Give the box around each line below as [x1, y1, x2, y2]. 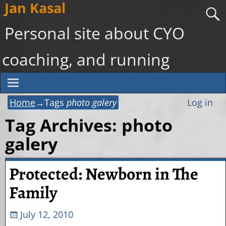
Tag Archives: [5, 114, 122, 137]
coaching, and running [2, 47, 170, 70]
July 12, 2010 [20, 208, 73, 220]
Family [9, 181, 58, 204]
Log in [187, 96, 213, 108]
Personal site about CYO [5, 21, 185, 44]
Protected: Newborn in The [9, 162, 198, 186]
